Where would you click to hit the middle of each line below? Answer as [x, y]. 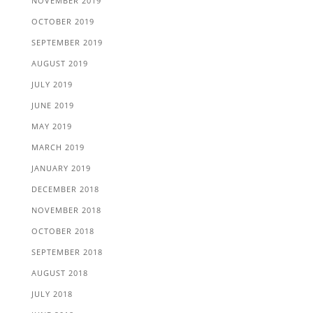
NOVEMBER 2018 [66, 210]
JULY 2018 [52, 294]
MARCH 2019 [58, 147]
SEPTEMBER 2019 [67, 42]
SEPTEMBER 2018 [67, 252]
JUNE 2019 [52, 105]
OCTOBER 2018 [63, 231]
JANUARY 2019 [61, 168]
